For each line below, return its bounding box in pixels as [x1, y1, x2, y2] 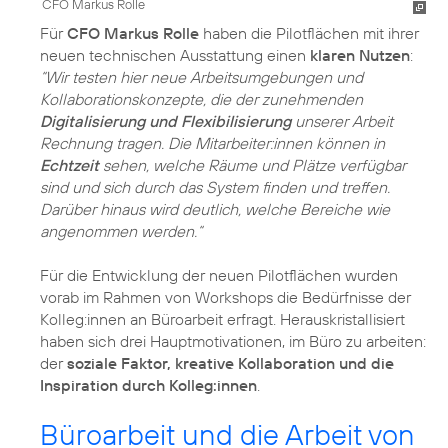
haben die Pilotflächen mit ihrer [199, 22, 419, 43]
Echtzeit [40, 154, 99, 175]
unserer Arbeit [291, 110, 393, 131]
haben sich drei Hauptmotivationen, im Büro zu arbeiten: [40, 330, 426, 351]
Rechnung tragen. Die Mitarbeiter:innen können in [40, 132, 385, 153]
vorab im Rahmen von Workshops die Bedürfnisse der [40, 286, 411, 307]
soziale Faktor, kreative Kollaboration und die [67, 352, 394, 373]
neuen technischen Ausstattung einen [40, 44, 310, 65]
